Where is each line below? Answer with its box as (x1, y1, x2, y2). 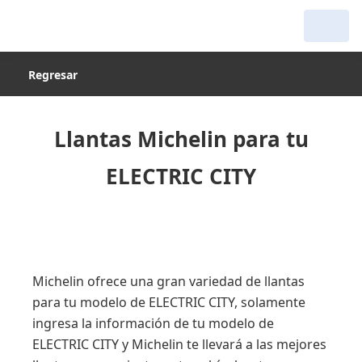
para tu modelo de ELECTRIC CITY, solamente (32, 293, 305, 311)
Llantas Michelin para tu (53, 124, 309, 154)
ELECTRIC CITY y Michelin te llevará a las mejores (32, 335, 326, 353)
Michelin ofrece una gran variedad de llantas (32, 272, 305, 290)
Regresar (28, 67, 78, 82)
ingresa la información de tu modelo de (32, 314, 274, 332)
